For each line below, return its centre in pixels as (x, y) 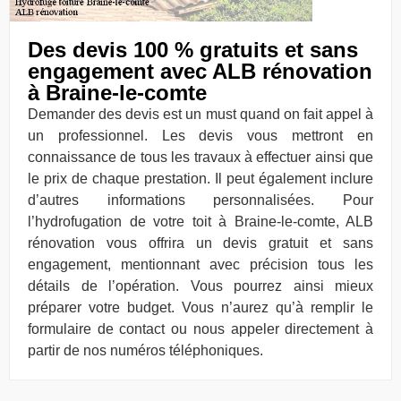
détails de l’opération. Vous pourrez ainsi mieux (200, 286)
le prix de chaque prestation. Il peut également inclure (200, 179)
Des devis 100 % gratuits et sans (193, 50)
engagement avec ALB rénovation (200, 71)
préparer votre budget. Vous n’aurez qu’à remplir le (200, 307)
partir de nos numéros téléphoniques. (145, 350)
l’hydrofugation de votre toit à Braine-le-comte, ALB (200, 222)
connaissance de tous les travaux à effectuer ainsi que (200, 157)
